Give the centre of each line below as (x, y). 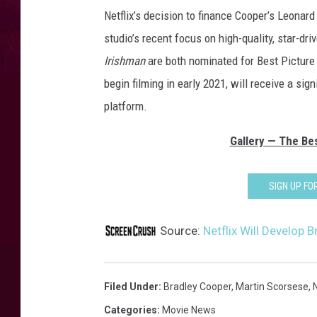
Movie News (189, 310)
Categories (131, 310)
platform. (126, 106)
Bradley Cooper (197, 287)
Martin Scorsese (272, 287)
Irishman (125, 61)
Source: (180, 231)
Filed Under (131, 287)
